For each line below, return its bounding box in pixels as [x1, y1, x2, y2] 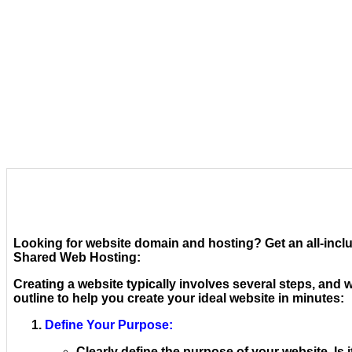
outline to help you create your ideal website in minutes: [13, 291, 344, 305]
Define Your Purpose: [45, 317, 173, 332]
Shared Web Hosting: [13, 250, 141, 264]
